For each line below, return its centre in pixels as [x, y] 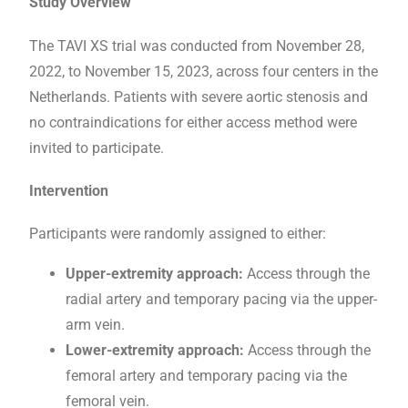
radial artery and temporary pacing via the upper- [221, 300]
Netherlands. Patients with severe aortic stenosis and [199, 97]
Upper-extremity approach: [154, 274]
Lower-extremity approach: [155, 351]
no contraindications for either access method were [193, 122]
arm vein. [95, 325]
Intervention [69, 190]
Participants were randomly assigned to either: [178, 234]
